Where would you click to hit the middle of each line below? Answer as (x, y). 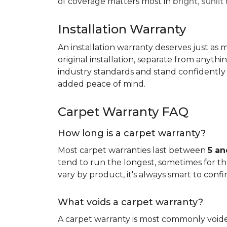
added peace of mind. (102, 84)
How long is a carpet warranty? (132, 133)
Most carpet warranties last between (133, 150)
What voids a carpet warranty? (130, 202)
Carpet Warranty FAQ (123, 112)
